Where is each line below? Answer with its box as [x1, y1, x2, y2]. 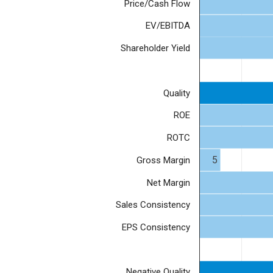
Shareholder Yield [121, 43, 190, 54]
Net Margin [147, 177, 190, 188]
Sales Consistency [116, 199, 190, 211]
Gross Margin [136, 154, 190, 166]
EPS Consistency [122, 221, 190, 233]
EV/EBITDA [146, 20, 190, 32]
